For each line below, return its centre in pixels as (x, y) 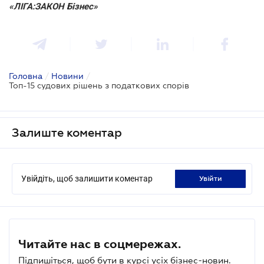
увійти (212, 178)
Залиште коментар (67, 132)
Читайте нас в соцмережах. (100, 244)
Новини (67, 76)
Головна (26, 76)
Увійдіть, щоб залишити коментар (87, 178)
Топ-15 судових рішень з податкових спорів (99, 85)
